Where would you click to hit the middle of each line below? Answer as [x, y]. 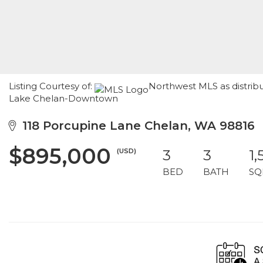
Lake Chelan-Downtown [63, 98]
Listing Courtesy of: [52, 86]
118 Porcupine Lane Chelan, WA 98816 [135, 126]
